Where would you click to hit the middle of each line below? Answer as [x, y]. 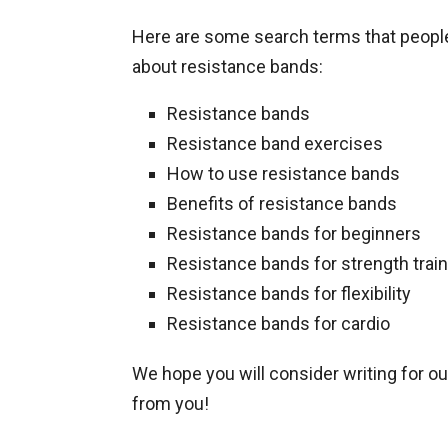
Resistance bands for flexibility [289, 293]
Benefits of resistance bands [282, 203]
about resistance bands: [227, 66]
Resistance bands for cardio [278, 323]
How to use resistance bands [283, 173]
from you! [170, 403]
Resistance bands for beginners [294, 233]
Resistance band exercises [275, 143]
